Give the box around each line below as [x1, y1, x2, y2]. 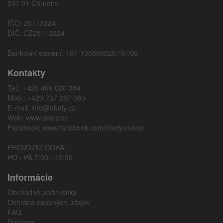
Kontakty [7, 66, 45, 79]
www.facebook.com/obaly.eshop [43, 122, 143, 132]
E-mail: [7, 102, 31, 112]
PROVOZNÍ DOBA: [7, 142, 66, 152]
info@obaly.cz [31, 102, 75, 112]
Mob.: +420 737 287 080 [7, 92, 85, 103]
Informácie [7, 170, 53, 184]
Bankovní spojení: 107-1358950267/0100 [7, 47, 138, 58]
